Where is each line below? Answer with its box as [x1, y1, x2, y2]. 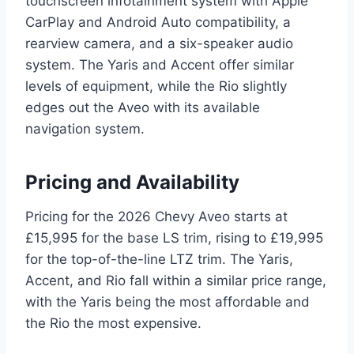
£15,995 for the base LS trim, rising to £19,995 [25, 230, 323, 247]
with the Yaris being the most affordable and [25, 294, 310, 311]
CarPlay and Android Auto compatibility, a [25, 14, 291, 31]
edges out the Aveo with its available [25, 100, 260, 116]
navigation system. [25, 121, 145, 137]
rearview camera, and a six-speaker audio [25, 36, 293, 52]
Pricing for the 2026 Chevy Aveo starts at [25, 209, 288, 225]
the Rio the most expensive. [25, 315, 201, 332]
